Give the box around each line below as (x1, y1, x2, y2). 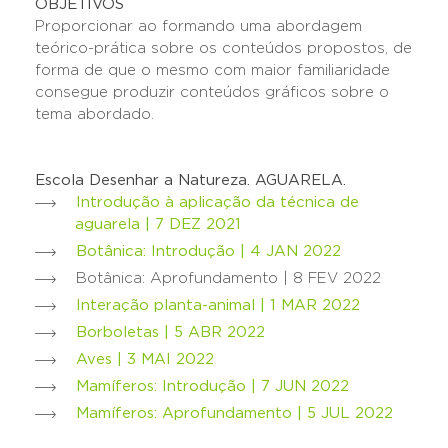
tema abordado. (35, 107, 159, 122)
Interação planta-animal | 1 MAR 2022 (76, 298, 360, 313)
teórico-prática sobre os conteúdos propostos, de (35, 41, 412, 56)
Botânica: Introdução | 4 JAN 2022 (76, 244, 341, 259)
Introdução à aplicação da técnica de (76, 195, 359, 210)
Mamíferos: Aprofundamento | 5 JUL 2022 (76, 406, 393, 421)
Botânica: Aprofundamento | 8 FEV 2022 (76, 271, 381, 286)
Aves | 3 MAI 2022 (76, 352, 214, 367)
